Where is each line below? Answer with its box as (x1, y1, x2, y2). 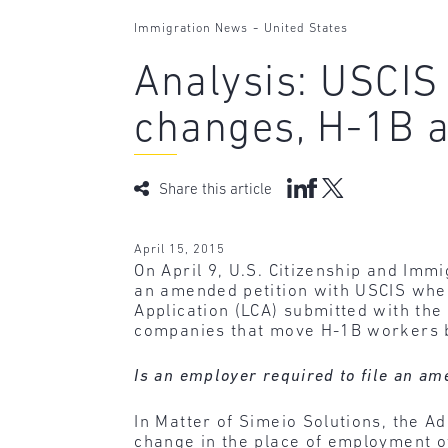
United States (264, 23, 349, 36)
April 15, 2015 (134, 242, 226, 256)
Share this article (159, 182, 273, 198)
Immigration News (134, 23, 249, 36)
